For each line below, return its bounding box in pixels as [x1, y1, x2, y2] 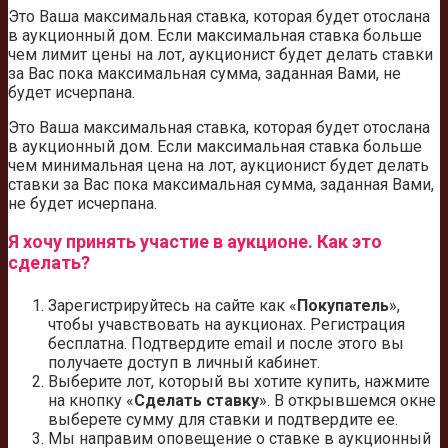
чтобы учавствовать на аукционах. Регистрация [48, 315, 405, 335]
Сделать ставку [134, 391, 259, 411]
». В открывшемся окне [259, 391, 436, 411]
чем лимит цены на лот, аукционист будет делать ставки [8, 45, 433, 65]
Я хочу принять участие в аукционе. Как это [8, 231, 382, 253]
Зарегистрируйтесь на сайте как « [48, 296, 297, 316]
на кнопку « [48, 391, 134, 411]
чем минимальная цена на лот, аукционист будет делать [8, 156, 429, 176]
